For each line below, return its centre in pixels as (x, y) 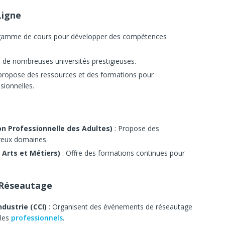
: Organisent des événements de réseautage (120, 207)
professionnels (37, 218)
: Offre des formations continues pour (123, 153)
